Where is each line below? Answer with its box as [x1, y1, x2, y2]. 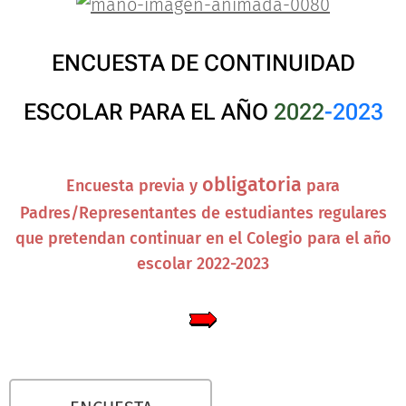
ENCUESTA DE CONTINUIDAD [51, 50, 355, 76]
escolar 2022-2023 [137, 254, 269, 274]
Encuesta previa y [66, 176, 202, 196]
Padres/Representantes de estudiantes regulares [19, 203, 387, 223]
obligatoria [202, 173, 302, 197]
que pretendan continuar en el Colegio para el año [14, 228, 391, 248]
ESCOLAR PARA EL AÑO [23, 99, 268, 125]
